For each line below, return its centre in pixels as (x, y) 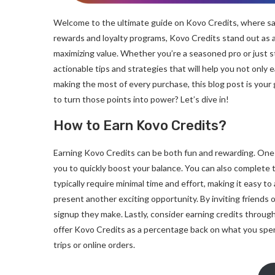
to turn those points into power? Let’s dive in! (141, 99)
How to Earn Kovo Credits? (140, 125)
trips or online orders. (94, 244)
